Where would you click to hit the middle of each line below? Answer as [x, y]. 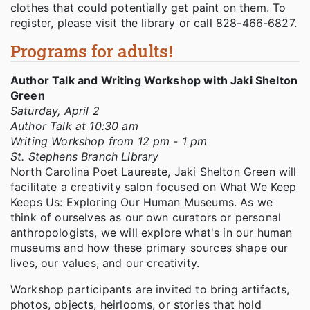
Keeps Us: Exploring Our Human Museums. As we [142, 202]
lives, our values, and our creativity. [105, 263]
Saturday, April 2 [55, 111]
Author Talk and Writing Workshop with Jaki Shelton [154, 81]
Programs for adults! [92, 51]
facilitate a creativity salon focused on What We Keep [154, 187]
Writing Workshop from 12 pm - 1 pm [109, 142]
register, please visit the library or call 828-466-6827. [154, 23]
